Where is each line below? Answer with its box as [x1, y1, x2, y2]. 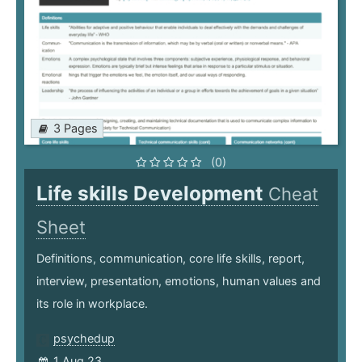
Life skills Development [36, 181, 268, 206]
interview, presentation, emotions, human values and [36, 274, 321, 288]
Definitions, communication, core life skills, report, [36, 251, 305, 266]
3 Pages [53, 121, 98, 136]
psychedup [53, 331, 115, 346]
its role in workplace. [36, 297, 148, 311]
